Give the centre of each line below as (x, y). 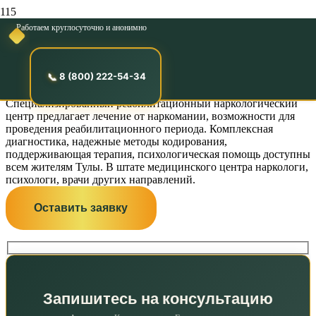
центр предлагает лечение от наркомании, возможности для (150, 116)
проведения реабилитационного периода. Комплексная (139, 129)
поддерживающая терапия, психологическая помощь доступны (158, 154)
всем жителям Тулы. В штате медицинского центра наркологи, (157, 167)
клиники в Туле (101, 72)
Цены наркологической (152, 42)
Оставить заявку (81, 208)
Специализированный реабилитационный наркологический (152, 104)
